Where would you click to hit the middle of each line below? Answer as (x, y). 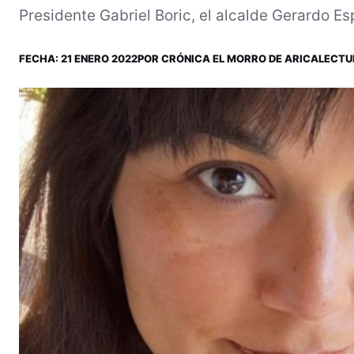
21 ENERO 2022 (99, 58)
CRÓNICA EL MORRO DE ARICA (240, 58)
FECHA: (40, 58)
